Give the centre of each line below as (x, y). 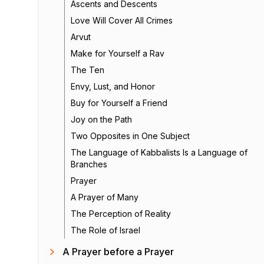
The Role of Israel (105, 230)
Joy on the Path (101, 119)
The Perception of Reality (121, 214)
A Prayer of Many (105, 197)
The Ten (88, 70)
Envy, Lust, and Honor (113, 86)
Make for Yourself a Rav (118, 53)
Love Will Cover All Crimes (122, 20)
